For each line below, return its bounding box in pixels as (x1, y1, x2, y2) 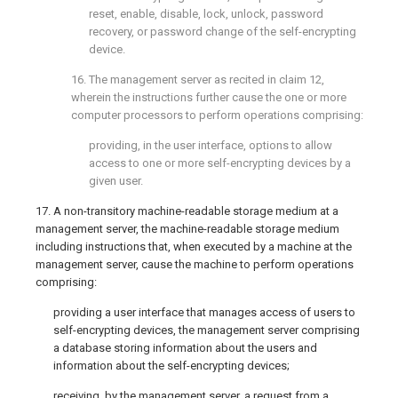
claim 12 (279, 73, 322, 86)
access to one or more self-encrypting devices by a (89, 156, 351, 170)
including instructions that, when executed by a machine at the (36, 240, 352, 253)
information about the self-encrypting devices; (53, 359, 290, 372)
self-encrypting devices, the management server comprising (53, 323, 360, 337)
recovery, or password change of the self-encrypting (89, 25, 356, 38)
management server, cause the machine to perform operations (36, 258, 354, 271)
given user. (89, 174, 143, 187)
